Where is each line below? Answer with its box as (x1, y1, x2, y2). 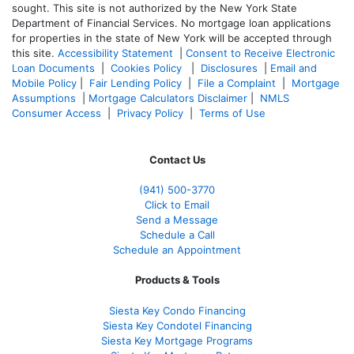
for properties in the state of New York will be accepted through (12, 32, 332, 45)
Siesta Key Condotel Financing (102, 319, 252, 333)
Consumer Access (12, 107, 101, 120)
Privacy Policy (117, 107, 183, 120)
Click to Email (145, 198, 209, 212)
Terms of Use (199, 107, 269, 120)
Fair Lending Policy (89, 77, 182, 90)
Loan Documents (12, 62, 95, 75)
